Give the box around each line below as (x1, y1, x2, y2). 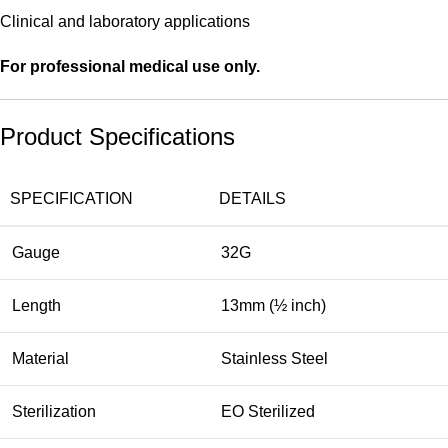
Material (12, 349, 69, 367)
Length (12, 296, 61, 314)
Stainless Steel (221, 349, 328, 367)
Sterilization (12, 402, 96, 420)
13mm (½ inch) (221, 296, 326, 314)
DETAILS (219, 189, 286, 207)
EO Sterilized (221, 402, 315, 420)
